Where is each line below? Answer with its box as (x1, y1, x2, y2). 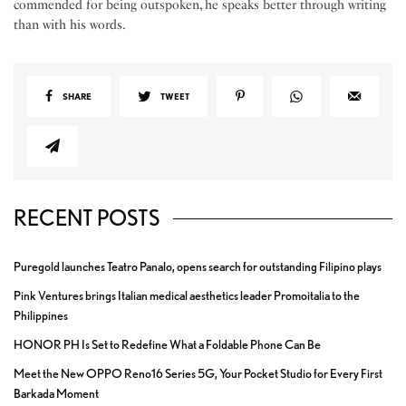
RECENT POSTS (14, 205, 159, 232)
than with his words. (14, 17, 127, 34)
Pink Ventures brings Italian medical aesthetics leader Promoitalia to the (14, 288, 360, 304)
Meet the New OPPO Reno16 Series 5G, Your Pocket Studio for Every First (14, 366, 382, 382)
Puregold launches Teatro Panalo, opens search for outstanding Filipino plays (14, 259, 382, 275)
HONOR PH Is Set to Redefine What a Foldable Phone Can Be (14, 337, 321, 353)
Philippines (14, 308, 68, 324)
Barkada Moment (14, 386, 99, 401)
